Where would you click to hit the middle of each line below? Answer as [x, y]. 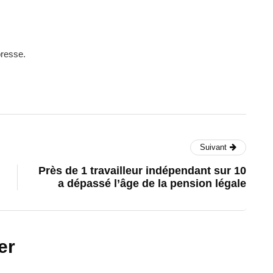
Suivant [213, 147]
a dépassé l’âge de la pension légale [152, 183]
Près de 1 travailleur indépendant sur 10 [142, 171]
